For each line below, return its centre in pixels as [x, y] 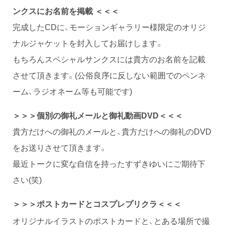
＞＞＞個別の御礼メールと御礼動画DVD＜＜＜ [98, 115]
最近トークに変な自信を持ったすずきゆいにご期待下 [109, 163]
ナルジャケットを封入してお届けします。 [88, 42]
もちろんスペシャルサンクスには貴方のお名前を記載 [109, 59]
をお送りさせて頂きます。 [60, 147]
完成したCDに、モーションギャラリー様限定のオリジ [109, 26]
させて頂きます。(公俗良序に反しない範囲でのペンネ [109, 75]
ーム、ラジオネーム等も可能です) [72, 91]
